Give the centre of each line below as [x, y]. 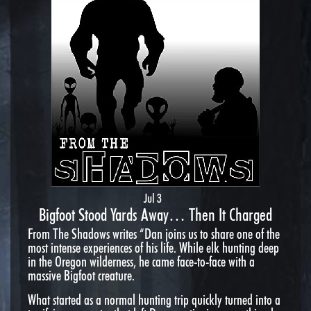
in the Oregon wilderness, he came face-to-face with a [141, 261]
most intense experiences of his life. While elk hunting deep [153, 247]
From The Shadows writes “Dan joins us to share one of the [154, 234]
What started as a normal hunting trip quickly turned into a [154, 300]
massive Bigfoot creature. [81, 275]
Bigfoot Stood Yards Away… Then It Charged [155, 215]
